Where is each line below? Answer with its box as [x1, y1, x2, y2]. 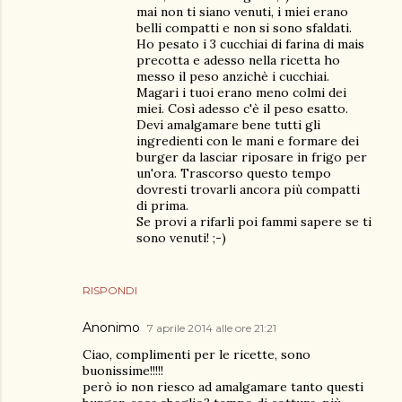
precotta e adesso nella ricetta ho [136, 52, 340, 68]
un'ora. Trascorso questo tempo [136, 165, 331, 181]
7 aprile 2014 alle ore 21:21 [147, 321, 276, 335]
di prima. [136, 197, 188, 214]
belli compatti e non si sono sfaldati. [136, 20, 352, 36]
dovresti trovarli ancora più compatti [136, 181, 360, 197]
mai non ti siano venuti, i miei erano [136, 4, 348, 20]
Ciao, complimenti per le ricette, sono [83, 346, 310, 363]
